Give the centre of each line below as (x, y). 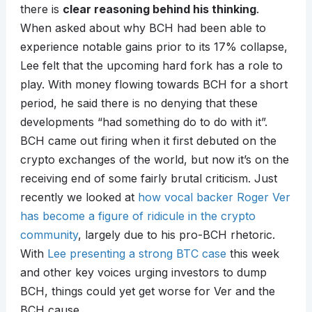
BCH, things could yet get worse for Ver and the (147, 291)
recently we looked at (79, 197)
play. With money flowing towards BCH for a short (154, 85)
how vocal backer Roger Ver (214, 197)
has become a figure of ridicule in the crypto (138, 216)
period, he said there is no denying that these (139, 103)
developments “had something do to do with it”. (143, 122)
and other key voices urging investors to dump (143, 273)
